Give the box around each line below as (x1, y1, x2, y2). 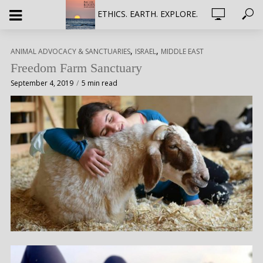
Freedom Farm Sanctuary (11, 60, 142, 75)
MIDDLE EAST (161, 46, 204, 56)
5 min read (82, 78, 117, 88)
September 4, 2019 (11, 78, 73, 88)
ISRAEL (135, 46, 156, 56)
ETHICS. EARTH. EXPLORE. (97, 8, 198, 19)
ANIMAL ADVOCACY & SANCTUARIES (11, 46, 130, 56)
